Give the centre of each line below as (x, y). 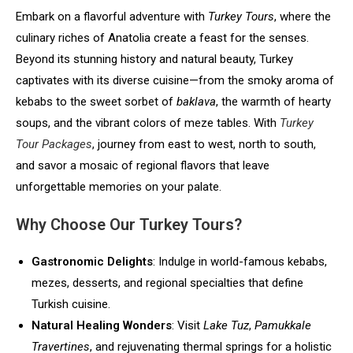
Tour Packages (54, 144)
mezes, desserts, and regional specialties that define (167, 282)
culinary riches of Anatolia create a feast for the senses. (162, 37)
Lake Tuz (226, 325)
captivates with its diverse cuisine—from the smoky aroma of (175, 80)
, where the (303, 16)
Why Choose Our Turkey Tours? (129, 224)
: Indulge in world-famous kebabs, (240, 261)
